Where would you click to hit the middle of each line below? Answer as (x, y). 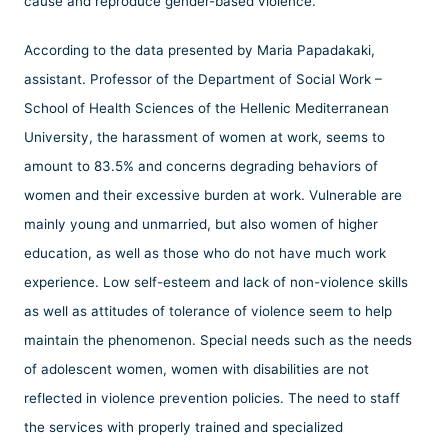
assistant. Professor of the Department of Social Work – (203, 78)
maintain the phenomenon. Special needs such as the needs (218, 339)
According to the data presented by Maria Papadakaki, (199, 49)
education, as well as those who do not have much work (205, 252)
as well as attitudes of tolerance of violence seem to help (208, 310)
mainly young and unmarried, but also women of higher (201, 223)
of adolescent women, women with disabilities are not (196, 368)
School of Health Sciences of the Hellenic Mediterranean (206, 107)
